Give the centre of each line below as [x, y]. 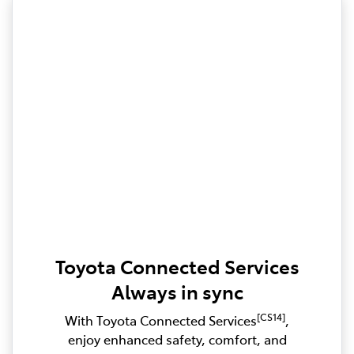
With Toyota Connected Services [161, 320]
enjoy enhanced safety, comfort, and [177, 339]
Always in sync [177, 292]
